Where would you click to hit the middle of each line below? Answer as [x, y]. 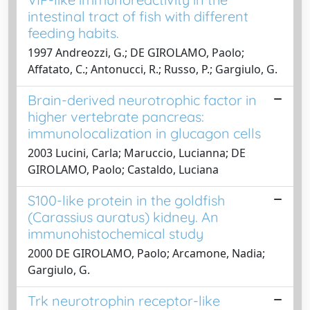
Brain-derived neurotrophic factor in [142, 100]
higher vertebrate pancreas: [116, 116]
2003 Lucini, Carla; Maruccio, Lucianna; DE [137, 153]
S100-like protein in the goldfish [126, 200]
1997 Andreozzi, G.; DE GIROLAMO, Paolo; [136, 52]
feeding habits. [73, 33]
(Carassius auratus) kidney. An [123, 217]
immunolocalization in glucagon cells [144, 133]
